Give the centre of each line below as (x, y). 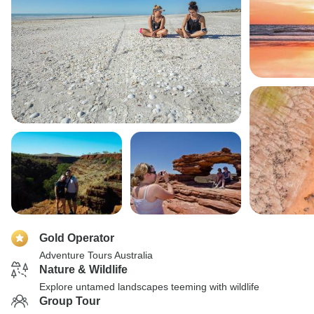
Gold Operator (77, 238)
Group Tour (70, 301)
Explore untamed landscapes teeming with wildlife (149, 287)
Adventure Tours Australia (96, 255)
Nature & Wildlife (83, 269)
